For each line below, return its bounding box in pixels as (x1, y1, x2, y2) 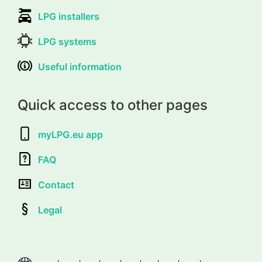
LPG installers (38, 10, 99, 22)
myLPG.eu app (38, 128, 103, 140)
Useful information (38, 60, 122, 73)
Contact (38, 178, 74, 191)
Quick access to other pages (18, 96, 208, 114)
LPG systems (38, 35, 96, 47)
